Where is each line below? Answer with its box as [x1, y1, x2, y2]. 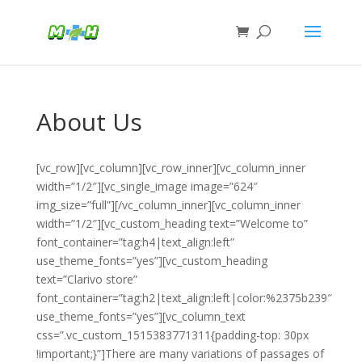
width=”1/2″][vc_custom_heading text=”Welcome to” [36, 216, 308, 231]
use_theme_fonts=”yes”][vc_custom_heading [36, 253, 267, 268]
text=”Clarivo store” [36, 271, 137, 287]
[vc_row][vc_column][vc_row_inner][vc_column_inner [36, 160, 305, 175]
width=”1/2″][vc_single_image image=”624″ [36, 179, 258, 194]
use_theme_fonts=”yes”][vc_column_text [36, 309, 246, 324]
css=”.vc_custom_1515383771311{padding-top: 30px [36, 327, 309, 343]
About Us [36, 105, 142, 138]
